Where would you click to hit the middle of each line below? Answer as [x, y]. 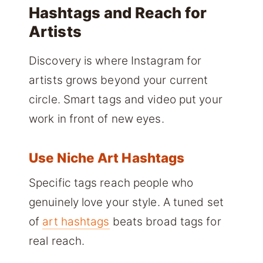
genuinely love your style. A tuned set [126, 202]
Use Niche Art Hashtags [107, 158]
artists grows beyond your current [119, 80]
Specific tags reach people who [111, 183]
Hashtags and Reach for [118, 12]
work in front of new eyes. [97, 119]
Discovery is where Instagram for [115, 61]
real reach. [57, 241]
